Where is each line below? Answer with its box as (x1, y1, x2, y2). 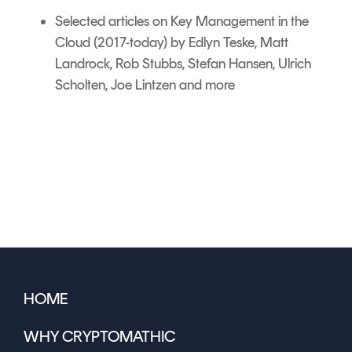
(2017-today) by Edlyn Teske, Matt (93, 33, 288, 51)
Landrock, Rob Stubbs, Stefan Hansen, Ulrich (55, 54, 311, 72)
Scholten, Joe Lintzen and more (55, 75, 235, 93)
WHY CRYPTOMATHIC (24, 326, 175, 346)
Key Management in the (170, 12, 309, 30)
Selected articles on (55, 12, 167, 30)
